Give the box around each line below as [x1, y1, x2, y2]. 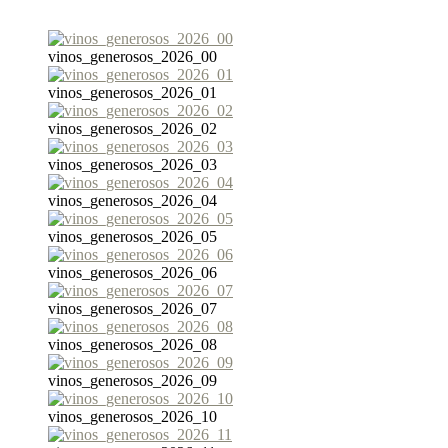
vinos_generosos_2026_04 [48, 192, 217, 210]
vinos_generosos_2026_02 [48, 120, 217, 138]
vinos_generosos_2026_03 [48, 156, 217, 174]
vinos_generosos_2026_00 [48, 48, 217, 66]
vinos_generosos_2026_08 [48, 336, 217, 354]
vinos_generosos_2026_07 [48, 300, 217, 318]
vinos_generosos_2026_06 [48, 264, 217, 282]
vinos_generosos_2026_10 [48, 408, 217, 426]
